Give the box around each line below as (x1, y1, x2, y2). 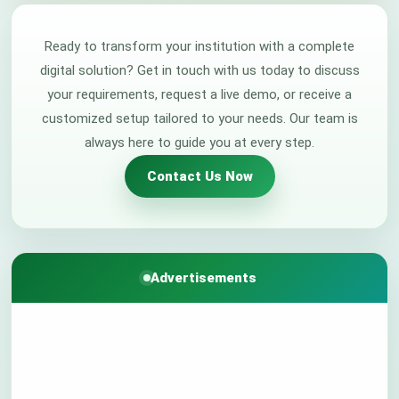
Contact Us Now (146, 168, 253, 184)
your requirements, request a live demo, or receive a (47, 86, 352, 102)
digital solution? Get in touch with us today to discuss (39, 62, 360, 78)
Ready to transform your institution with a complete (45, 38, 354, 54)
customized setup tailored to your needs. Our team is (41, 110, 358, 126)
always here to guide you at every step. (85, 134, 314, 151)
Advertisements (150, 270, 256, 286)
